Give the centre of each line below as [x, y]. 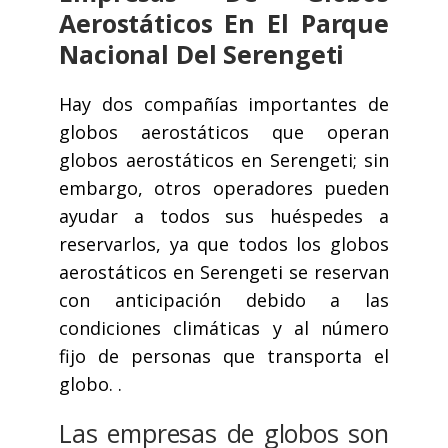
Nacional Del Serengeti [202, 54]
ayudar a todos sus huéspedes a [224, 216]
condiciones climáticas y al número [224, 328]
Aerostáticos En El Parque [224, 23]
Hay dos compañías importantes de [224, 104]
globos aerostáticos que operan [224, 132]
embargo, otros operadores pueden [224, 188]
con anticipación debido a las [224, 300]
